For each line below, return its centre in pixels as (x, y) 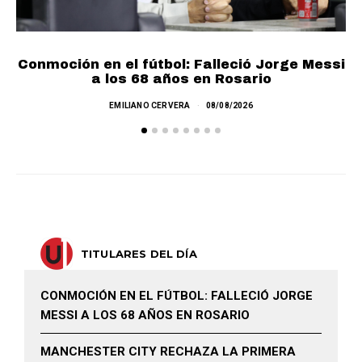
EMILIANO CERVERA (150, 106)
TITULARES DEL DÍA (139, 254)
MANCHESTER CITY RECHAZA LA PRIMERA (168, 352)
